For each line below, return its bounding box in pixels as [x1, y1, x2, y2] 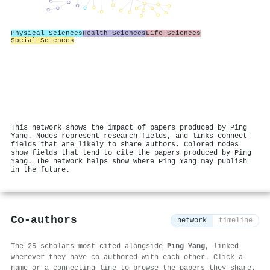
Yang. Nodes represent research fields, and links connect [11, 131, 247, 140]
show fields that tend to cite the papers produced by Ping [11, 148, 251, 157]
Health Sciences [83, 29, 146, 37]
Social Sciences [11, 36, 74, 44]
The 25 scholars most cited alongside [11, 242, 167, 251]
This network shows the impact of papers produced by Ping [11, 123, 247, 132]
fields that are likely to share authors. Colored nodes [11, 140, 239, 149]
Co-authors [11, 214, 77, 227]
